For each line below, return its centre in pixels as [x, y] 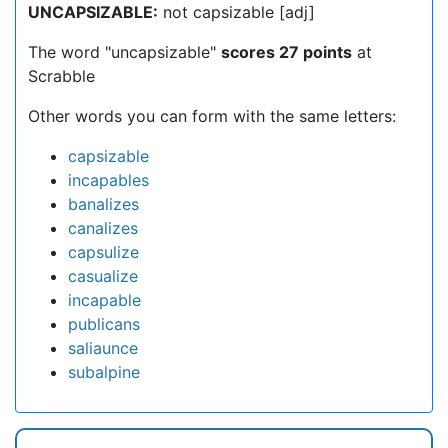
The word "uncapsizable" [124, 52]
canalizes [103, 228]
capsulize [103, 252]
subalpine [104, 372]
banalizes [103, 204]
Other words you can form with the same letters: [212, 116]
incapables [108, 180]
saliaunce [103, 348]
